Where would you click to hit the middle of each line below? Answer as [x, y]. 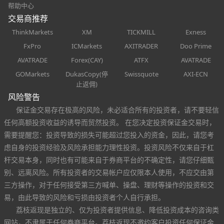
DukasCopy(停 [87, 74]
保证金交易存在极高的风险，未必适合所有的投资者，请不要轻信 [117, 109]
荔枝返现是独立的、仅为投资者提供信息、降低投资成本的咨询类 [117, 209]
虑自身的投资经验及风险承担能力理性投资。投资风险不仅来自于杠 [109, 147]
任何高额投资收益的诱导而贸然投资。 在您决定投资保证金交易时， [110, 122]
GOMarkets [32, 74]
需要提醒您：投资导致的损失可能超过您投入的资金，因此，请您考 [109, 134]
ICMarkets [87, 46]
